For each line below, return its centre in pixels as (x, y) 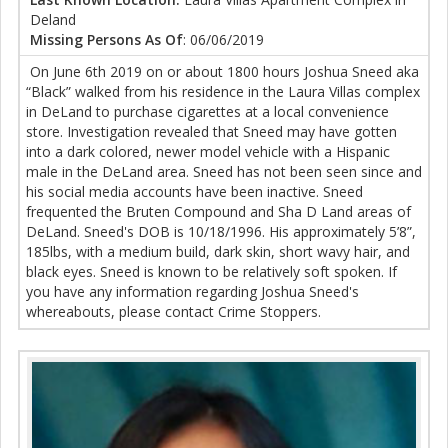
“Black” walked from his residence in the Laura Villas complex (223, 91)
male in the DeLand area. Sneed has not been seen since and (224, 171)
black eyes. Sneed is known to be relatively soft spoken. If (211, 271)
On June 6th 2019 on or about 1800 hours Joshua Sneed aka (222, 71)
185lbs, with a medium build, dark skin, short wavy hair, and (218, 251)
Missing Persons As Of (106, 39)
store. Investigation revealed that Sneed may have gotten (211, 131)
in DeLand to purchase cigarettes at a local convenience (207, 111)
